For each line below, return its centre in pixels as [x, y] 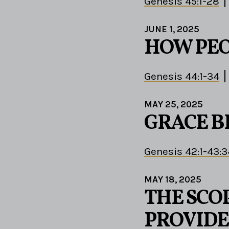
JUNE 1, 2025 [172, 29]
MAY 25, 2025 [174, 105]
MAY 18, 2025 [173, 180]
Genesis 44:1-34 [182, 76]
